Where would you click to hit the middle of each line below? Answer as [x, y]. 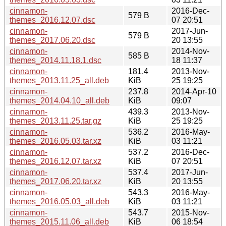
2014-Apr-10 [194, 91]
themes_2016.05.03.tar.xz [55, 141]
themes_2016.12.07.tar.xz [55, 161]
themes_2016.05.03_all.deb [60, 201]
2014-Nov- [190, 51]
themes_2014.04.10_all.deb [60, 100]
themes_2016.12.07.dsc [52, 20]
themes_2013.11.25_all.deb [59, 80]
